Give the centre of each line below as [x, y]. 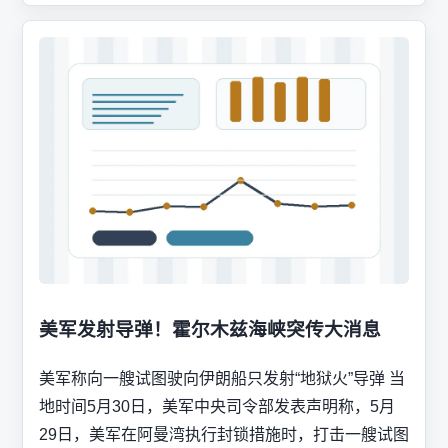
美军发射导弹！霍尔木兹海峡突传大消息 [210, 330]
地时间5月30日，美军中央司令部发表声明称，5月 [217, 407]
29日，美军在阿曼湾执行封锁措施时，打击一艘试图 [224, 435]
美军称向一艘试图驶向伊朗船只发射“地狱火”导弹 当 [222, 379]
